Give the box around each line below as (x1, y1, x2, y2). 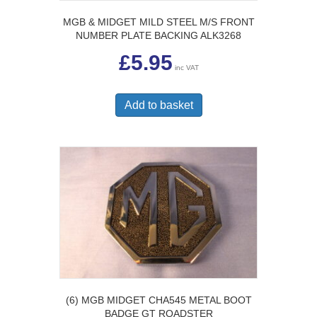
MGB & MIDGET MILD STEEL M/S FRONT (62, 16, 255, 28)
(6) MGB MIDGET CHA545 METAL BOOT (65, 294, 252, 306)
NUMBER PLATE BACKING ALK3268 (76, 29, 241, 41)
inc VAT (174, 63, 199, 71)
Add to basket (124, 98, 193, 111)
